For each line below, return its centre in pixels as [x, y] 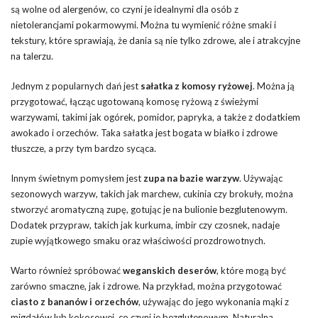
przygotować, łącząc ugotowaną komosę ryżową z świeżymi [135, 101]
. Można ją [274, 86]
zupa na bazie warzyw [191, 178]
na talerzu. [32, 56]
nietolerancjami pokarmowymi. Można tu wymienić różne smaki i [143, 24]
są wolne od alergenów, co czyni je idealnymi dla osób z [125, 9]
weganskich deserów [170, 270]
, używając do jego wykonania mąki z [214, 301]
